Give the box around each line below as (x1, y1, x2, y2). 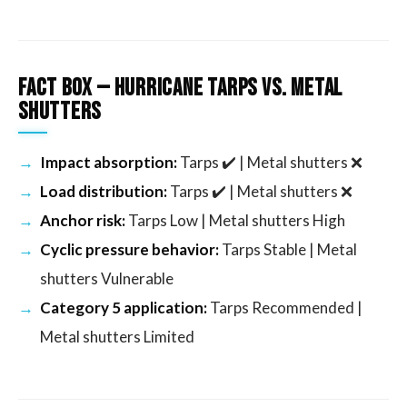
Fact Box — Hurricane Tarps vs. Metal (18, 74, 343, 104)
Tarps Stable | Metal (219, 240, 357, 260)
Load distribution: (40, 182, 167, 202)
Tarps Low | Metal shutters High (125, 211, 345, 231)
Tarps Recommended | (207, 298, 362, 318)
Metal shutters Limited (40, 327, 194, 347)
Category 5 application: (40, 298, 207, 318)
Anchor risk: (40, 211, 125, 231)
